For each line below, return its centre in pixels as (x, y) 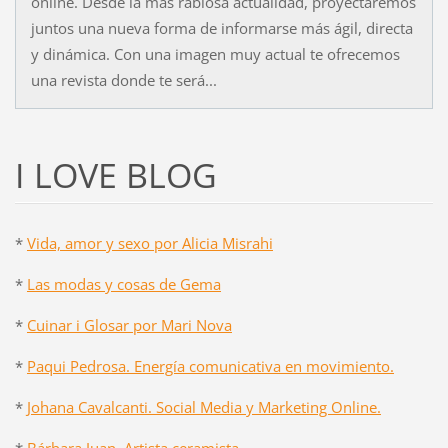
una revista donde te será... (123, 80)
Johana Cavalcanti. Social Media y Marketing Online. (203, 406)
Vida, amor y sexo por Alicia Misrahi (149, 242)
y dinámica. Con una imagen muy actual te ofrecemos (215, 54)
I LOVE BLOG (115, 175)
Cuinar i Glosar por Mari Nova (129, 324)
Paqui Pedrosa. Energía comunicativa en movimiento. (210, 365)
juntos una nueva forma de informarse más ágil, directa (221, 28)
